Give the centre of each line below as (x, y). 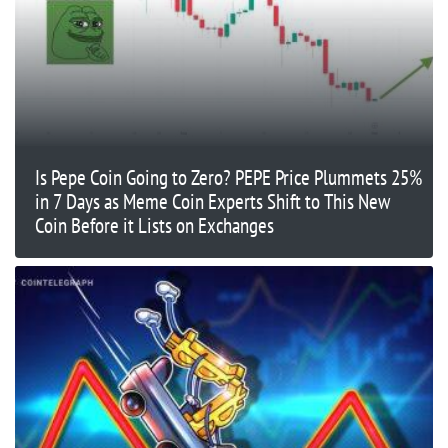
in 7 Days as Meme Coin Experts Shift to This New (212, 201)
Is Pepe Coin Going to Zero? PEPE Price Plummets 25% (228, 177)
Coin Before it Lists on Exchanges (154, 225)
